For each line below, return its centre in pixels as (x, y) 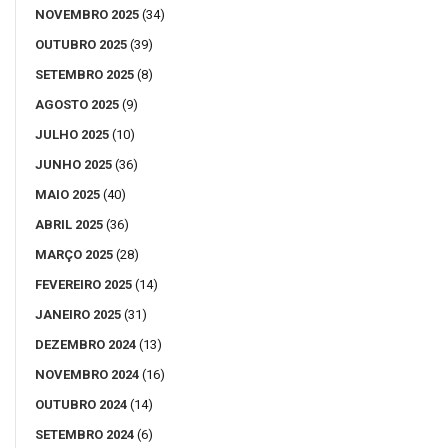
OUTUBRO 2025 (81, 45)
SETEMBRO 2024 (84, 435)
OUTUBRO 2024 (81, 405)
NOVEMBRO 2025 (87, 15)
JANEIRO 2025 (78, 315)
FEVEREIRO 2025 (83, 285)
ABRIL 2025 (69, 225)
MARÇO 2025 (74, 255)
